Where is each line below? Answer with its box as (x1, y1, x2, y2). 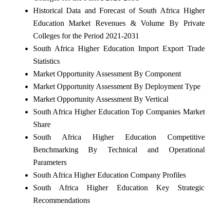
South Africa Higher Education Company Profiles (33, 170, 186, 179)
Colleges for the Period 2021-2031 (33, 31, 139, 40)
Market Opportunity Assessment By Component (33, 69, 181, 78)
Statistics (33, 56, 60, 65)
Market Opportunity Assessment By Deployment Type (33, 82, 200, 91)
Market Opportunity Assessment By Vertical (33, 94, 168, 103)
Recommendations (33, 196, 90, 204)
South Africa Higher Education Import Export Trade (33, 44, 205, 53)
